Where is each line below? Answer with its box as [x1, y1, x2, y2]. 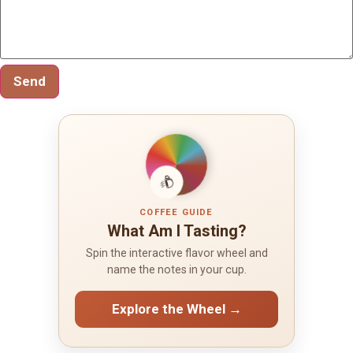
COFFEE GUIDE [139, 206, 214, 217]
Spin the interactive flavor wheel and [85, 246, 268, 259]
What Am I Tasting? [106, 221, 247, 240]
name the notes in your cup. [106, 262, 247, 276]
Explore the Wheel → [111, 300, 242, 317]
